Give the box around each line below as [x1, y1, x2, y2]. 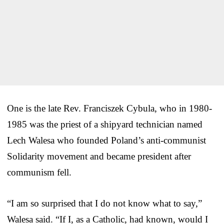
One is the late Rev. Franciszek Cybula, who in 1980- [7, 102, 212, 113]
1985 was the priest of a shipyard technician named [7, 118, 202, 129]
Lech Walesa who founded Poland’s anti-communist [7, 134, 206, 145]
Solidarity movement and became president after [7, 150, 191, 161]
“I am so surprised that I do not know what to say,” [7, 197, 202, 208]
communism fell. [7, 166, 71, 177]
